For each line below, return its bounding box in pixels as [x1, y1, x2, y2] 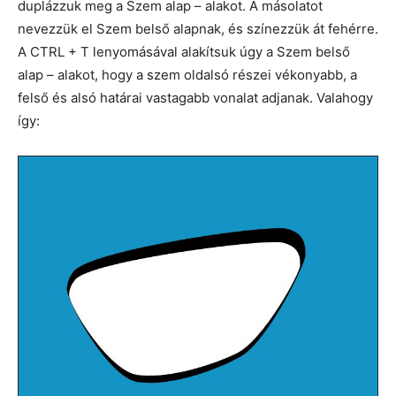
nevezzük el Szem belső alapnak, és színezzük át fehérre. [18, 20, 378, 38]
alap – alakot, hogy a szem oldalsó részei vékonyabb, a [18, 66, 357, 84]
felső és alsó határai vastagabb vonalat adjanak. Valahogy [18, 89, 373, 107]
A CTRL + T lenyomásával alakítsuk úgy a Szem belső [18, 43, 350, 61]
